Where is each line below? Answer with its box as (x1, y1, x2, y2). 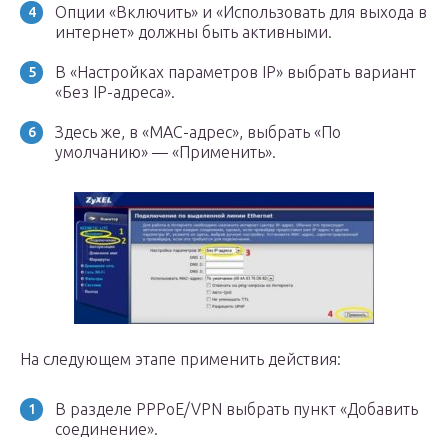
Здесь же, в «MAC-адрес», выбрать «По (55, 123, 341, 141)
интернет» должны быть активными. (55, 23, 332, 41)
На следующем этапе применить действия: (20, 350, 341, 368)
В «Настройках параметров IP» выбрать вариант (55, 63, 416, 81)
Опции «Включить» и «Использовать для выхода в (55, 3, 427, 21)
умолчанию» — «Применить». (55, 143, 276, 161)
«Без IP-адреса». (55, 83, 175, 101)
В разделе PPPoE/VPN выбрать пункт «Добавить (55, 400, 418, 418)
